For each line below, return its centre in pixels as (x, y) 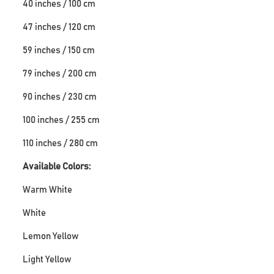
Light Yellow (47, 259)
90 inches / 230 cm (60, 97)
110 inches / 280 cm (61, 143)
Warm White (48, 190)
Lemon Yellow (51, 236)
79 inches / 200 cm (60, 73)
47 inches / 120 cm (59, 27)
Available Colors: (57, 166)
